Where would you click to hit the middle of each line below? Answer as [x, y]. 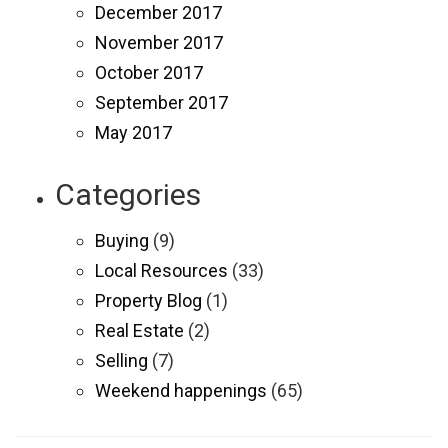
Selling [121, 360]
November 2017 [159, 42]
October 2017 [149, 72]
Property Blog [148, 300]
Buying [122, 240]
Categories [128, 194]
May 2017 [133, 132]
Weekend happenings [181, 390]
